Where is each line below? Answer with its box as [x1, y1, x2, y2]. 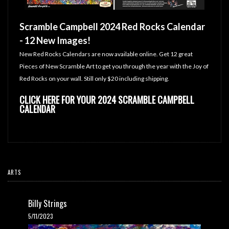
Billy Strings [28, 197, 67, 210]
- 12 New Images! [19, 35, 90, 47]
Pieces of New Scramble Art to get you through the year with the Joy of [19, 62, 209, 71]
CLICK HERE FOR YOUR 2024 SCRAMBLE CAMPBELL [19, 93, 194, 107]
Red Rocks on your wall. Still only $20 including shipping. [19, 75, 169, 83]
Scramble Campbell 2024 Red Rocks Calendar [19, 21, 205, 33]
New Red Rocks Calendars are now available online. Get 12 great [19, 50, 193, 58]
